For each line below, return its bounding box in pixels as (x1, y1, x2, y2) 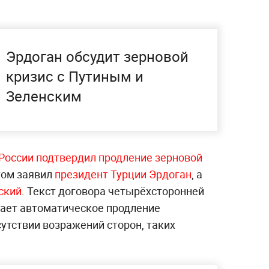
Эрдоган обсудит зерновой (6, 47, 189, 66)
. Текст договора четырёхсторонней (22, 184, 204, 198)
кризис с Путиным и (6, 67, 144, 86)
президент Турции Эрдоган (55, 167, 192, 181)
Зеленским (6, 86, 82, 106)
